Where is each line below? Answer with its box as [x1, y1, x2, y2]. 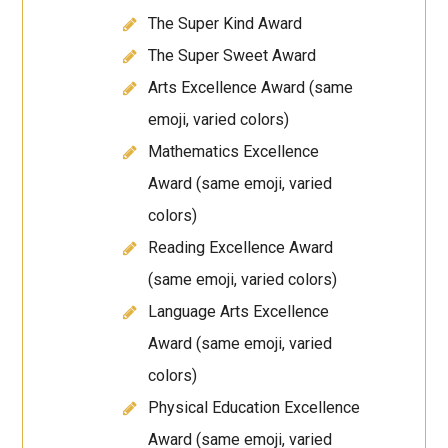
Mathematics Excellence [148, 142, 320, 162]
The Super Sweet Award [148, 46, 317, 66]
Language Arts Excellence [148, 302, 330, 322]
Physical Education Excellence [148, 398, 361, 418]
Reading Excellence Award [148, 238, 334, 258]
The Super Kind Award [148, 14, 303, 34]
